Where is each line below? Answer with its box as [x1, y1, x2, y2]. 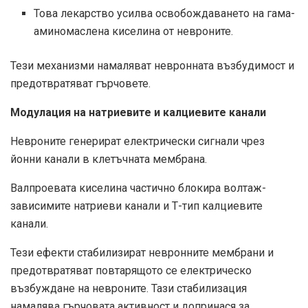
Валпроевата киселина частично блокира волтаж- [10, 181, 266, 195]
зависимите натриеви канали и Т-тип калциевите [10, 199, 263, 213]
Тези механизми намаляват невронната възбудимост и [10, 59, 294, 73]
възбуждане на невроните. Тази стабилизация [10, 282, 247, 296]
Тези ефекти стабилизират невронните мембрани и [10, 246, 274, 260]
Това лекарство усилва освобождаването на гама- [34, 7, 296, 21]
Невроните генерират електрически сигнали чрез [10, 135, 265, 148]
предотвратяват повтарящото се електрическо [10, 264, 252, 278]
